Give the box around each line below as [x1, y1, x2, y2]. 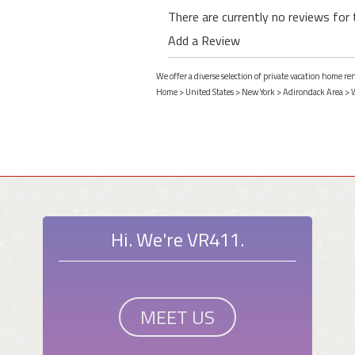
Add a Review [168, 31, 240, 51]
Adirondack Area [283, 86, 343, 99]
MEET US [140, 303, 215, 332]
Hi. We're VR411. [111, 225, 244, 254]
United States [185, 86, 234, 99]
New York [242, 86, 275, 99]
